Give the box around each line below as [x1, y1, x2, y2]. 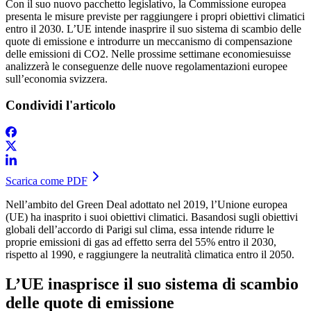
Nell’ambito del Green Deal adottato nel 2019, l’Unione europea [6, 199, 287, 211]
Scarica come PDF [6, 175, 87, 187]
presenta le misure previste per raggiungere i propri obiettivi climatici [6, 10, 305, 22]
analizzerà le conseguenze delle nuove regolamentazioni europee [6, 60, 287, 72]
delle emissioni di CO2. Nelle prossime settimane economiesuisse [6, 47, 291, 60]
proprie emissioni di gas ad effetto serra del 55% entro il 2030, [6, 236, 276, 249]
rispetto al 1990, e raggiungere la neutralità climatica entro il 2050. [6, 249, 294, 261]
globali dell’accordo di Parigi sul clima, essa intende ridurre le [6, 224, 274, 236]
